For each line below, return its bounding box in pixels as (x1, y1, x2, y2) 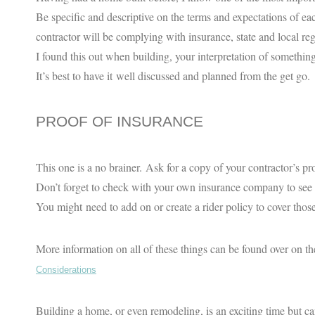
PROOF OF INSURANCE (36, 112, 207, 130)
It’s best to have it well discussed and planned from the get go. (36, 67, 310, 83)
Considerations (36, 264, 96, 275)
